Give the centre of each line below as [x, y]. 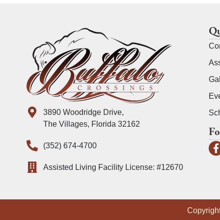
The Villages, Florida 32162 [91, 124]
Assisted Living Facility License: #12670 [113, 167]
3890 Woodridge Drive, [83, 112]
